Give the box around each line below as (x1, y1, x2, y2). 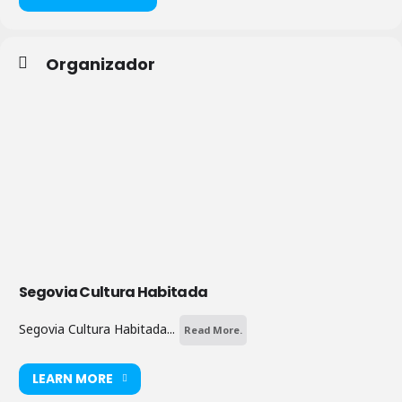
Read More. (184, 322, 242, 336)
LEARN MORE (32, 370, 113, 389)
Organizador (46, 52, 155, 75)
